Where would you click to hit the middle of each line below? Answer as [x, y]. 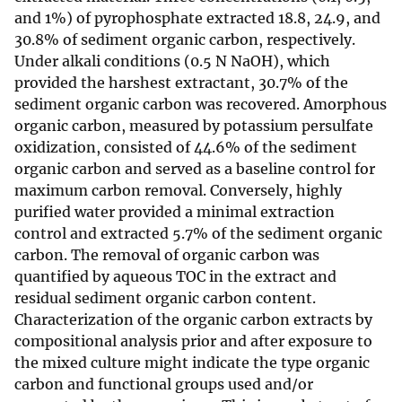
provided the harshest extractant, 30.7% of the [181, 83]
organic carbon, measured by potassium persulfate [194, 126]
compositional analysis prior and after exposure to [193, 341]
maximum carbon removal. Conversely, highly [178, 191]
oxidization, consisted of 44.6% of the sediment [186, 148]
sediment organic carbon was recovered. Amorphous [201, 105]
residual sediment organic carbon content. [165, 298]
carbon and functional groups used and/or [164, 385]
